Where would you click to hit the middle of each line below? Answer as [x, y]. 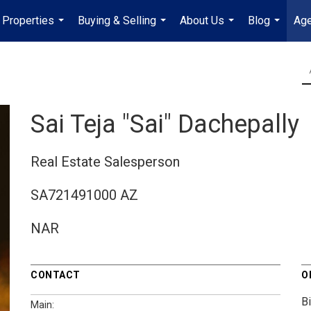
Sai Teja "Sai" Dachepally [165, 124]
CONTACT [56, 275]
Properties [28, 20]
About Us [202, 20]
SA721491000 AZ [84, 195]
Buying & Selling [117, 20]
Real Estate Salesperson [105, 161]
